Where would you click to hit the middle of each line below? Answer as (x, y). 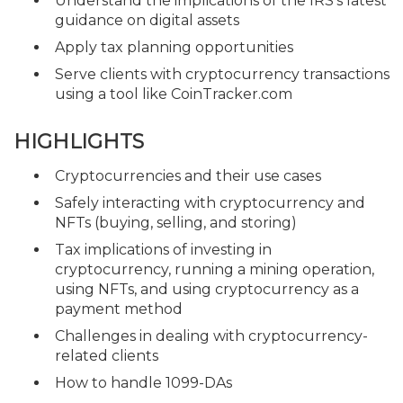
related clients (107, 355)
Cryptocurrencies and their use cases (188, 175)
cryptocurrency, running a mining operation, (215, 269)
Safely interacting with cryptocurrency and (210, 202)
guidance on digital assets (147, 20)
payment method (119, 309)
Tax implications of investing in (163, 249)
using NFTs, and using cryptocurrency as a (207, 289)
